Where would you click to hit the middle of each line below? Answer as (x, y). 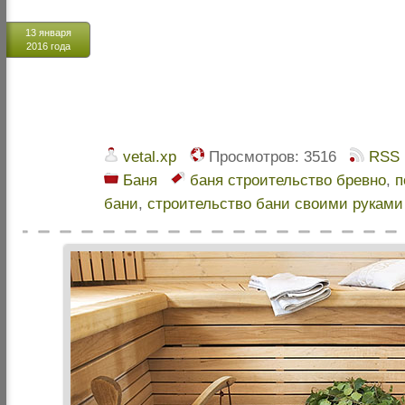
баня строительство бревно (288, 180)
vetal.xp (150, 156)
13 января (48, 32)
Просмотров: (252, 156)
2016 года (48, 46)
